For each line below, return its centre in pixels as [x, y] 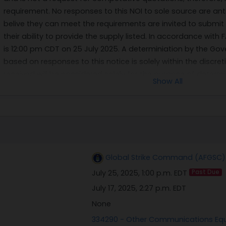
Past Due [205, 172]
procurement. [29, 87]
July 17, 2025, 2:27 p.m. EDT [139, 188]
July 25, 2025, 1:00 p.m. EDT [140, 173]
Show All [167, 81]
